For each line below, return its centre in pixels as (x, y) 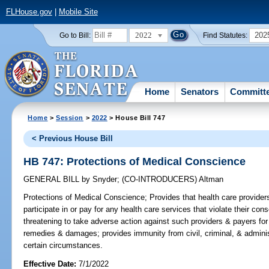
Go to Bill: (75, 35)
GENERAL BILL (53, 180)
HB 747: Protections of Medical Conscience (135, 161)
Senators (200, 91)
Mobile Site (78, 12)
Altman (211, 180)
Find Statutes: (225, 35)
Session (70, 117)
